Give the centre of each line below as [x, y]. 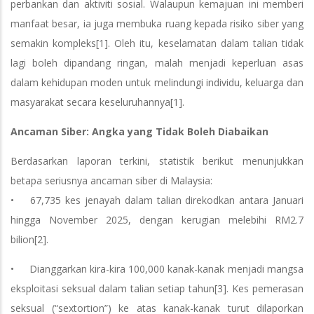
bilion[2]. [29, 239]
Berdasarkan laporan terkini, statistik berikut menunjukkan [157, 161]
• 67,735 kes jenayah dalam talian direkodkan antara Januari [157, 200]
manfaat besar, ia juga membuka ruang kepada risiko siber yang [157, 23]
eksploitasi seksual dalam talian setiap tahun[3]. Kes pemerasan [157, 288]
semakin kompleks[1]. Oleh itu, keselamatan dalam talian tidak [157, 43]
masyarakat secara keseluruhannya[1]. [97, 102]
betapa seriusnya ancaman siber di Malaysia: [111, 180]
